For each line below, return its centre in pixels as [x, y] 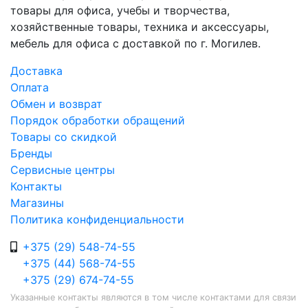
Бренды [31, 153]
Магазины [37, 203]
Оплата [30, 87]
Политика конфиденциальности [97, 219]
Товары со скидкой [64, 137]
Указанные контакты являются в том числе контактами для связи [153, 297]
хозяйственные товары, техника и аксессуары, [140, 27]
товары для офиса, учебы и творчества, [120, 10]
